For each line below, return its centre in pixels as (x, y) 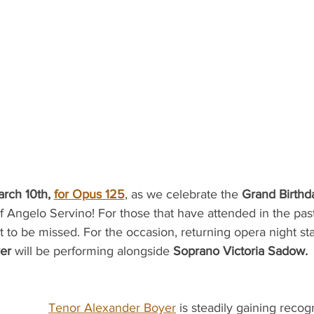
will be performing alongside (94, 251)
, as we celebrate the (183, 194)
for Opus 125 (89, 194)
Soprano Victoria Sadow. (240, 251)
